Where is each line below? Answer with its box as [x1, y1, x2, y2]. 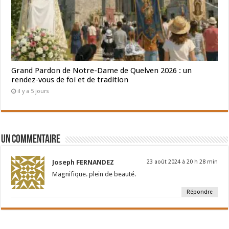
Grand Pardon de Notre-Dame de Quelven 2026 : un [11, 65, 192, 75]
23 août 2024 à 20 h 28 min [146, 158, 218, 165]
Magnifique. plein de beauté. [52, 170, 136, 178]
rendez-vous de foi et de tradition [11, 75, 129, 84]
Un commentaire [1, 133, 61, 146]
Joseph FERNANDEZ [52, 158, 114, 166]
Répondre [186, 188, 213, 195]
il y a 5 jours [17, 87, 50, 95]
